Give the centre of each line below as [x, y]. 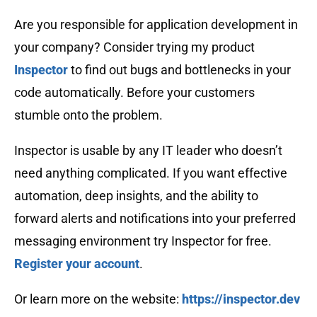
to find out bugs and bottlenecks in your [179, 69]
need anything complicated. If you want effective [151, 173]
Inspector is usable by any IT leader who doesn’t [148, 150]
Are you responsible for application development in [156, 24]
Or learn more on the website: [98, 299]
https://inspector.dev [241, 299]
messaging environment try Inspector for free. [143, 241]
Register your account [77, 263]
